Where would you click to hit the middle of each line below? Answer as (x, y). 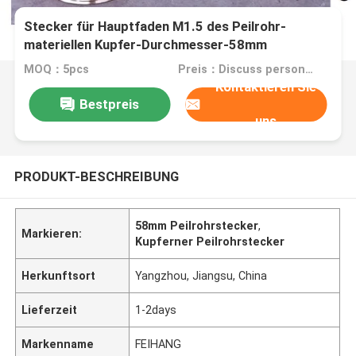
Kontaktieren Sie (266, 87)
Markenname (58, 344)
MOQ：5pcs (57, 70)
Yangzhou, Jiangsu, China (201, 275)
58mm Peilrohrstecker (197, 225)
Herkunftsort (59, 275)
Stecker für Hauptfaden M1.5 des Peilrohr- (155, 27)
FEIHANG (159, 344)
